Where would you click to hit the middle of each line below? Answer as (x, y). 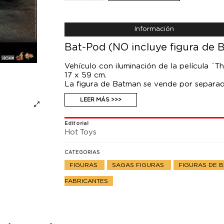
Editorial (77, 124)
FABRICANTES (86, 181)
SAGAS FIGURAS (139, 165)
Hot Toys (81, 132)
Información (154, 29)
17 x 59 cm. (86, 75)
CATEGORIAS (82, 153)
